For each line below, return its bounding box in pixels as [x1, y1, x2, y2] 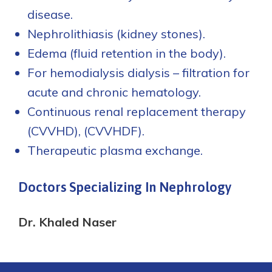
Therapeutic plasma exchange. [27, 143, 203, 158]
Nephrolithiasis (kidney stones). [27, 26, 205, 41]
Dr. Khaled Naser [18, 214, 117, 229]
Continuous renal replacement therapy [27, 104, 246, 119]
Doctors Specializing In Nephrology [18, 179, 232, 195]
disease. [27, 7, 73, 22]
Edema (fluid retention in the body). [27, 46, 226, 61]
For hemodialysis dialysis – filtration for [27, 65, 250, 80]
